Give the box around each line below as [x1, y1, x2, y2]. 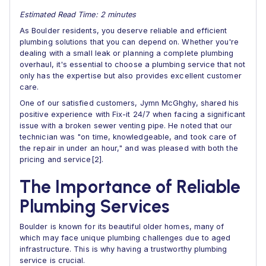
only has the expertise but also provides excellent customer [20, 71, 242, 80]
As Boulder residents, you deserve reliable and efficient [20, 26, 227, 35]
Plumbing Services [20, 195, 170, 217]
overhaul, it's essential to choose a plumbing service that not [20, 60, 245, 69]
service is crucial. [20, 256, 85, 265]
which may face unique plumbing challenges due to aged [20, 233, 231, 242]
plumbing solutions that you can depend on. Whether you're [20, 37, 239, 46]
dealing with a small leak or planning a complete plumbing [20, 49, 234, 58]
